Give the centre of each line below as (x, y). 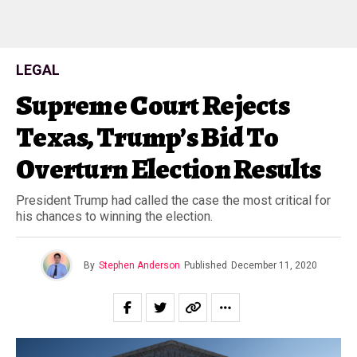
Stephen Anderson (139, 265)
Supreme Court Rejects (153, 105)
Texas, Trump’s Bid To (147, 137)
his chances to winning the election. (114, 216)
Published (205, 265)
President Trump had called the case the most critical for (173, 200)
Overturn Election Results (169, 169)
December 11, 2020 (274, 265)
